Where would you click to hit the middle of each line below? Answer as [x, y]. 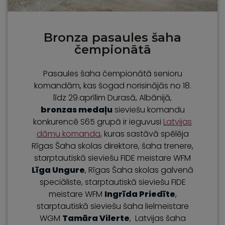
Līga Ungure [58, 170]
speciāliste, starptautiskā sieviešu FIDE [113, 182]
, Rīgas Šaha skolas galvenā [139, 170]
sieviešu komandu [148, 109]
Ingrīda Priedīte [140, 194]
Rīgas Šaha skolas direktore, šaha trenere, [113, 146]
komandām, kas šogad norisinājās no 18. [113, 85]
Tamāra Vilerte [96, 218]
